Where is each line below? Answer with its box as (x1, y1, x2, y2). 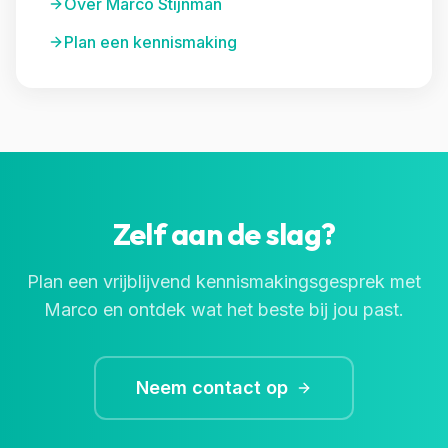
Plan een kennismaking (64, 32, 237, 52)
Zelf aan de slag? (112, 215, 336, 253)
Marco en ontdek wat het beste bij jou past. (44, 299, 404, 320)
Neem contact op (136, 377, 288, 398)
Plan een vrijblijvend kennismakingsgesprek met (27, 271, 421, 292)
